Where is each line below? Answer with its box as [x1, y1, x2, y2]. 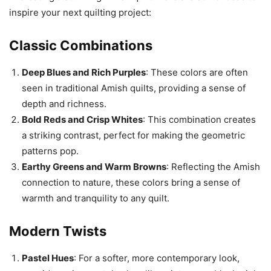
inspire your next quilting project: [9, 7, 151, 18]
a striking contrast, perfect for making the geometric [22, 129, 245, 141]
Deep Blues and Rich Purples [22, 67, 146, 78]
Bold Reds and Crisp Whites [22, 114, 143, 125]
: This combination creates [143, 114, 256, 125]
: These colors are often [146, 67, 248, 78]
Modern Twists [9, 223, 106, 239]
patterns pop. [22, 145, 79, 157]
